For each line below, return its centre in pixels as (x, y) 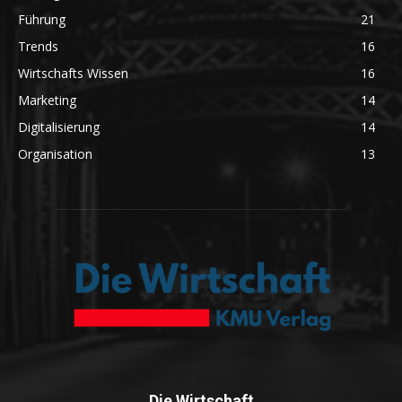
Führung (42, 20)
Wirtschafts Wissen (73, 74)
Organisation (55, 154)
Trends (38, 47)
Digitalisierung (59, 127)
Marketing (47, 100)
